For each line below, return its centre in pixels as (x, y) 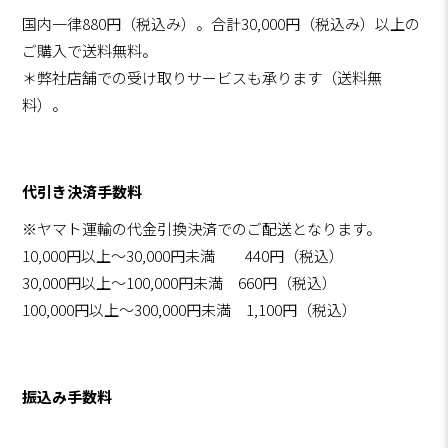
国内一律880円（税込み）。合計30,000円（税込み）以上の (221, 24)
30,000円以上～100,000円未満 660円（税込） (180, 283)
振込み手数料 (67, 397)
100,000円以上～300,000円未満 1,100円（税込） (190, 310)
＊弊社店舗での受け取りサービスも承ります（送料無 (202, 78)
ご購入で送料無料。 (90, 51)
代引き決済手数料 (82, 192)
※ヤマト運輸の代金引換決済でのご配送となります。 (202, 229)
